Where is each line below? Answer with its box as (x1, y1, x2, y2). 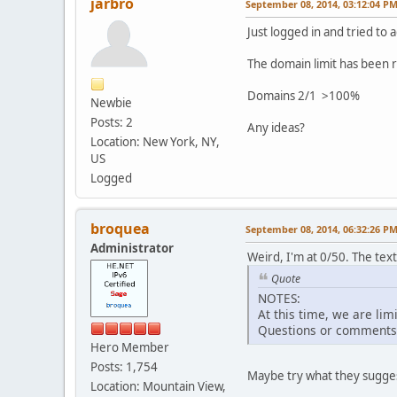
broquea (90, 218, 150, 238)
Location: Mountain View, (90, 378, 226, 394)
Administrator (90, 239, 174, 256)
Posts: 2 (90, 113, 133, 130)
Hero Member (90, 339, 169, 355)
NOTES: (258, 290, 300, 307)
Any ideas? (247, 119, 305, 136)
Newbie (90, 94, 132, 111)
